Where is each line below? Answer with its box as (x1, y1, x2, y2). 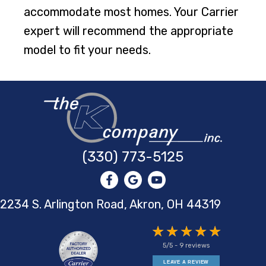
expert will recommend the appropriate (24, 23, 233, 38)
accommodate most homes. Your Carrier (24, 4, 239, 19)
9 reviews (179, 241, 210, 249)
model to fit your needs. (24, 42, 151, 57)
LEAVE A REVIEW (163, 259, 210, 265)
